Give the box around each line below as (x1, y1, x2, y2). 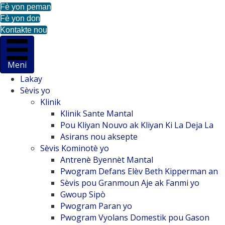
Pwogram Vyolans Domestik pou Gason (60, 212, 209, 223)
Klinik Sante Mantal (60, 108, 133, 119)
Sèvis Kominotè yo (40, 143, 109, 154)
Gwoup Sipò (60, 189, 105, 200)
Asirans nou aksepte (60, 131, 138, 142)
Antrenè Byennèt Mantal (60, 154, 153, 165)
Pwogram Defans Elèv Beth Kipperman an (60, 166, 218, 177)
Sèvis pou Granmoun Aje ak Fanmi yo (60, 177, 199, 188)
